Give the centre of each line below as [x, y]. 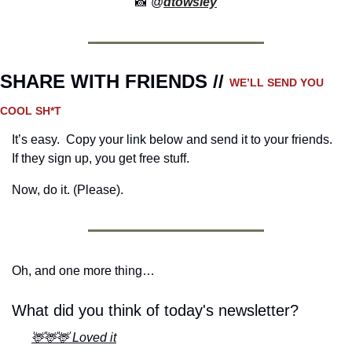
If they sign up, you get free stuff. [101, 159]
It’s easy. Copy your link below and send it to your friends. [172, 140]
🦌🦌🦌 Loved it [74, 338]
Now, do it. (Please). [68, 190]
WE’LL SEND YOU [277, 82]
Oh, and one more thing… [83, 271]
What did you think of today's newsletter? [155, 311]
